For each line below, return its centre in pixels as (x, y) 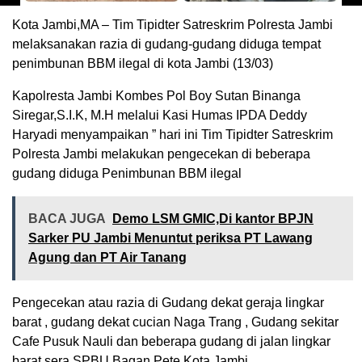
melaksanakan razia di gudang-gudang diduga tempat (166, 44)
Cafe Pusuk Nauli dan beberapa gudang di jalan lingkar (171, 342)
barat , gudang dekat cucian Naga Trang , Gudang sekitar (175, 322)
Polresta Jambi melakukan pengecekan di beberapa (161, 154)
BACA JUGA (67, 219)
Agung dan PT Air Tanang (107, 258)
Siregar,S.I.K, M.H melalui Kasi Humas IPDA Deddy (160, 116)
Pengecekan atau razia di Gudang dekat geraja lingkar (168, 303)
